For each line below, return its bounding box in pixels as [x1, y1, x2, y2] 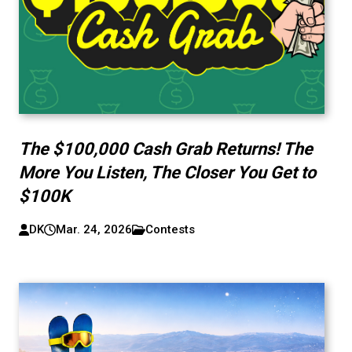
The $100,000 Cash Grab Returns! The [18, 139, 313, 159]
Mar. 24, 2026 [55, 222, 132, 236]
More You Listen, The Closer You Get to [18, 163, 316, 182]
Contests [145, 222, 195, 236]
